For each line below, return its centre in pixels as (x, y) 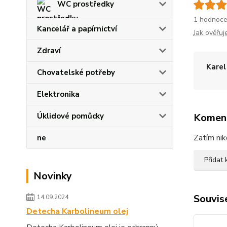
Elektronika (58, 94)
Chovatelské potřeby (76, 72)
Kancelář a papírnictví (77, 29)
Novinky (53, 176)
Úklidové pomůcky (70, 116)
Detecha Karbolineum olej (77, 211)
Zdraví (49, 51)
